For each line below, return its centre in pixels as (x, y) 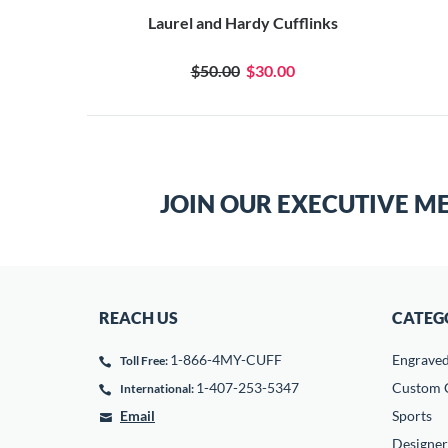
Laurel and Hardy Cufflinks (242, 22)
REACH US (138, 317)
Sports (411, 415)
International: (157, 388)
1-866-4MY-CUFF (226, 359)
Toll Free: (144, 360)
